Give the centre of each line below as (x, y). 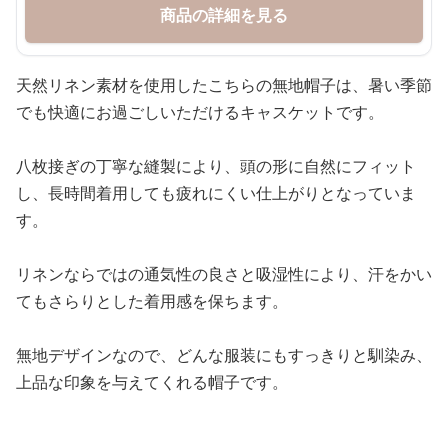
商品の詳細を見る (224, 15)
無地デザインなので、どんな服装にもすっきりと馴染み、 (224, 355)
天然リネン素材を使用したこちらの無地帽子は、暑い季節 (224, 85)
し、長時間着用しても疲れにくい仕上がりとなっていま (216, 193)
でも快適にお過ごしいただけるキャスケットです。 (200, 112)
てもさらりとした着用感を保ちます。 (152, 301)
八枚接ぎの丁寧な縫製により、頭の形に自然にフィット (216, 166)
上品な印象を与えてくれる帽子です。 (152, 382)
